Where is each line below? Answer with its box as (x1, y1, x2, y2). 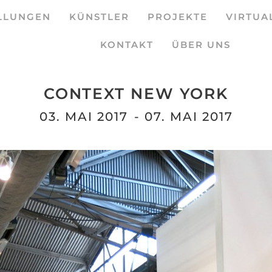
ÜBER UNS (171, 39, 231, 50)
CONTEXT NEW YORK (43, 84, 229, 103)
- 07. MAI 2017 (134, 109, 233, 124)
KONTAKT (100, 39, 154, 50)
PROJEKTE (148, 11, 208, 22)
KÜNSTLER (69, 11, 130, 22)
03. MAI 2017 (39, 109, 128, 124)
